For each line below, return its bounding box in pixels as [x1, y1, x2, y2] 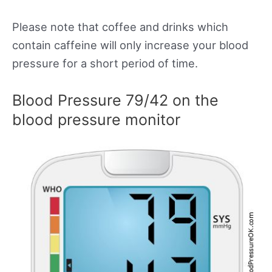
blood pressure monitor [12, 110, 180, 129]
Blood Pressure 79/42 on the [12, 90, 219, 109]
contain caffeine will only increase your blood [12, 38, 248, 52]
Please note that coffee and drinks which [12, 20, 228, 34]
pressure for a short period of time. [12, 56, 198, 70]
